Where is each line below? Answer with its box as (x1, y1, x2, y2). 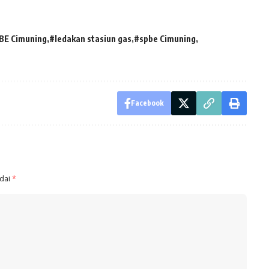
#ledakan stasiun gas (49, 34, 131, 44)
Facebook (130, 98, 164, 108)
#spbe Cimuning (134, 34, 196, 44)
